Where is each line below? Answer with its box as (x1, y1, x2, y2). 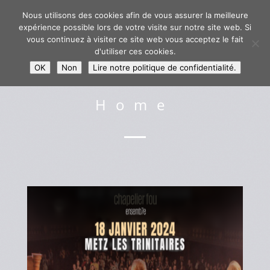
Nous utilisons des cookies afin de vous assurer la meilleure (22, 10, 248, 20)
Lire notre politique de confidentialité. (92, 63, 236, 72)
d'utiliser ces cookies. (94, 46, 176, 56)
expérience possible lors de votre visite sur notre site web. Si (19, 22, 251, 32)
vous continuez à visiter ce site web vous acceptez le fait (27, 34, 243, 44)
